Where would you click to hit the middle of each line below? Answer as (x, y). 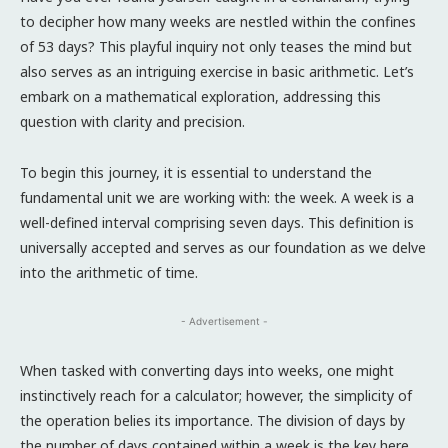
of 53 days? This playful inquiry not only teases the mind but (216, 46)
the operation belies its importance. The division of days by (212, 420)
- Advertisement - (224, 320)
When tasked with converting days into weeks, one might (207, 370)
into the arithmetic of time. (109, 272)
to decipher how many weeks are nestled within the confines (218, 21)
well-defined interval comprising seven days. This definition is (217, 222)
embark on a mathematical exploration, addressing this (200, 96)
